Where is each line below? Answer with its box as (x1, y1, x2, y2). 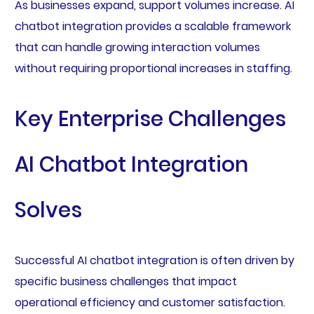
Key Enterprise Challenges (14, 104, 286, 134)
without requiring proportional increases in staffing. (14, 60, 292, 76)
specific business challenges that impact (14, 273, 237, 290)
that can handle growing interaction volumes (14, 39, 260, 55)
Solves (14, 195, 82, 225)
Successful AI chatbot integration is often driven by (14, 252, 294, 269)
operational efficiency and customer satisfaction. (14, 294, 285, 311)
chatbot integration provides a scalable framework (14, 18, 291, 34)
